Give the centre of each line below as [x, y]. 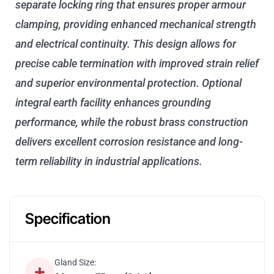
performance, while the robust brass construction [132, 122]
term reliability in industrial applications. [109, 161]
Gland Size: [75, 262]
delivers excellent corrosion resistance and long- [129, 141]
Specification [68, 218]
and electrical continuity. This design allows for [126, 43]
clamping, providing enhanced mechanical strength [136, 24]
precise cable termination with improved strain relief [137, 63]
